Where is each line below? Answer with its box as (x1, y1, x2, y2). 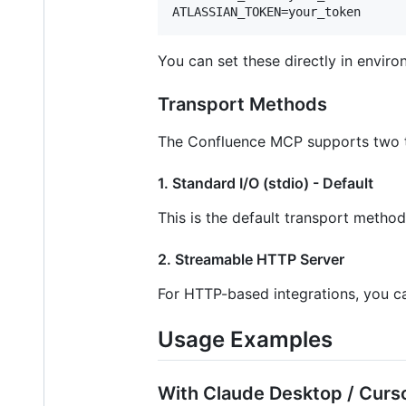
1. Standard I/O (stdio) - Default (158, 174, 373, 193)
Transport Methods (158, 93, 327, 116)
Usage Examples (158, 326, 333, 353)
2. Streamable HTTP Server (158, 250, 344, 269)
